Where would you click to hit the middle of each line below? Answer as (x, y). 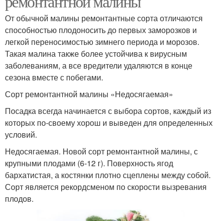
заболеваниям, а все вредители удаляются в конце (99, 65)
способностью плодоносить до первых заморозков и (101, 30)
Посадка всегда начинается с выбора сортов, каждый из (108, 110)
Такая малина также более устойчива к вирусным (96, 53)
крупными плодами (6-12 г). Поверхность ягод (89, 163)
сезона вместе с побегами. (54, 77)
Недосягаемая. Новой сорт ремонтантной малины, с (101, 151)
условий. (21, 134)
